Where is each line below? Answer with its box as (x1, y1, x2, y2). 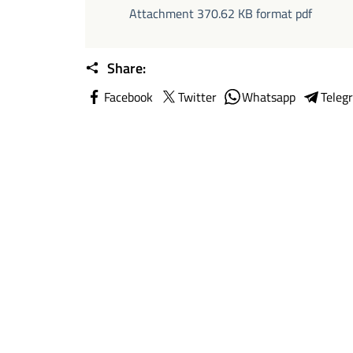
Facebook (104, 87, 153, 106)
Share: (104, 58, 146, 79)
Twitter (178, 87, 217, 106)
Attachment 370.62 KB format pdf (129, 4, 312, 23)
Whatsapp (242, 87, 295, 106)
